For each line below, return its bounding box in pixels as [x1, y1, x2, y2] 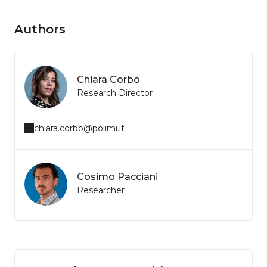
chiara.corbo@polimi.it [34, 123, 125, 134]
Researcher [77, 185, 125, 196]
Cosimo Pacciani [77, 171, 158, 183]
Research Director [77, 88, 153, 99]
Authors [14, 22, 66, 37]
